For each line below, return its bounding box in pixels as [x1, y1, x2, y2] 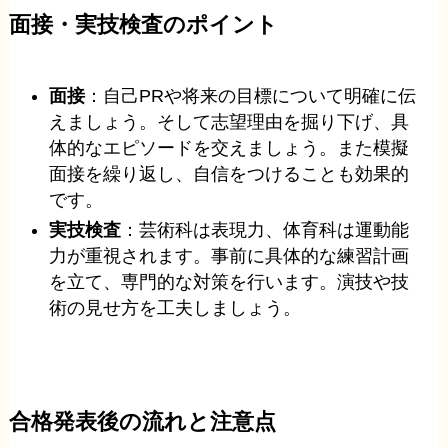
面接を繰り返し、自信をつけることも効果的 [49, 163, 410, 184]
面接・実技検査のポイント [8, 12, 278, 37]
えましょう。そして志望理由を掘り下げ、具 [49, 111, 410, 132]
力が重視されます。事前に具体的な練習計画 [49, 246, 410, 267]
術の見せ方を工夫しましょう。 [49, 298, 302, 319]
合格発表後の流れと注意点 [8, 410, 276, 435]
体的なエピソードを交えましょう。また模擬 [49, 137, 410, 158]
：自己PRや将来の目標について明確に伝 [85, 85, 417, 106]
